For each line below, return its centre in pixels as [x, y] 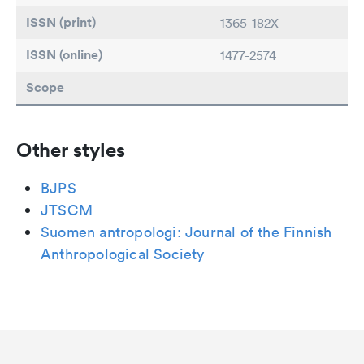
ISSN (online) [64, 55]
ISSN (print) [61, 23]
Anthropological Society [123, 254]
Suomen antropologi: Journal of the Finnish [186, 232]
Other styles [71, 150]
